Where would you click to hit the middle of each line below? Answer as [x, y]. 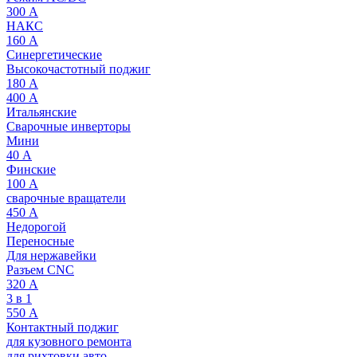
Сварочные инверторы [69, 126]
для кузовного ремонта [69, 341]
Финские [31, 169]
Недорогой [36, 226]
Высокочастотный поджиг [78, 69]
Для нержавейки [51, 255]
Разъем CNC [40, 269]
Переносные [40, 241]
